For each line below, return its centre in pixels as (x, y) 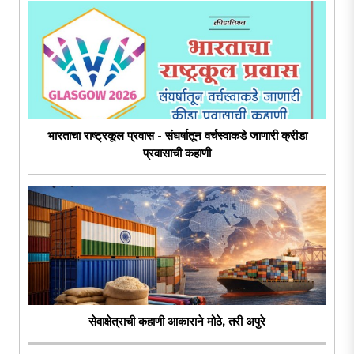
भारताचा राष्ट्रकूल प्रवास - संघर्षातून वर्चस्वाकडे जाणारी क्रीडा (177, 136)
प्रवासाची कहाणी (177, 153)
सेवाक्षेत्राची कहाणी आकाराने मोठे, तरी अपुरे (177, 322)
